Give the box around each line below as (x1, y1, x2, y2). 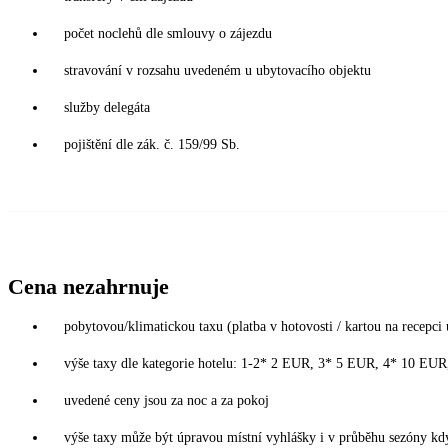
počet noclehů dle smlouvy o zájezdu (64, 26, 272, 41)
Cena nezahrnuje (8, 274, 169, 299)
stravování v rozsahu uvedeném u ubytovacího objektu (64, 63, 371, 78)
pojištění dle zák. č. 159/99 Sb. (64, 137, 240, 152)
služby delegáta (64, 100, 150, 115)
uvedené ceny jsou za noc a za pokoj (64, 393, 269, 408)
